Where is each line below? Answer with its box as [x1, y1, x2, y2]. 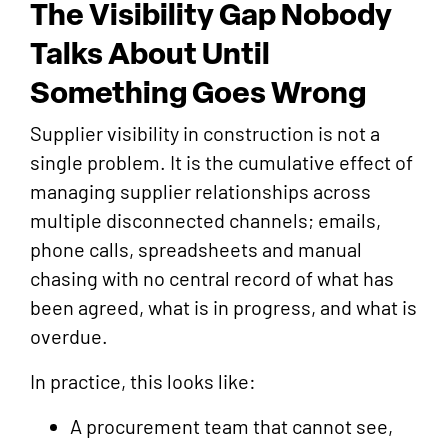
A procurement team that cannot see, [70, 414, 393, 439]
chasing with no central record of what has [30, 266, 394, 291]
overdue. [30, 324, 108, 349]
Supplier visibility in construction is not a [30, 121, 380, 146]
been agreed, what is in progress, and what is [30, 295, 417, 320]
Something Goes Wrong [30, 71, 366, 113]
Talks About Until [30, 32, 270, 74]
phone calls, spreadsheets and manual [30, 237, 362, 262]
